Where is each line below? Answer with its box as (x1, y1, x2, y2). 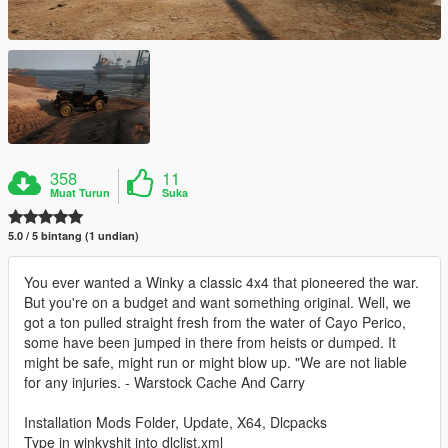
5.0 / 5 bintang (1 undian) (8, 227, 139, 243)
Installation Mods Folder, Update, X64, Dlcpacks (24, 411, 327, 432)
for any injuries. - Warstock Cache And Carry (24, 371, 305, 392)
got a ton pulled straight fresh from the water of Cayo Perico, (24, 311, 406, 332)
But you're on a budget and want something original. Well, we (24, 291, 411, 312)
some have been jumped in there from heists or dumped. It (24, 331, 396, 352)
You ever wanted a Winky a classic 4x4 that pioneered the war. (24, 271, 419, 292)
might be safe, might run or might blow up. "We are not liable (24, 351, 407, 372)
